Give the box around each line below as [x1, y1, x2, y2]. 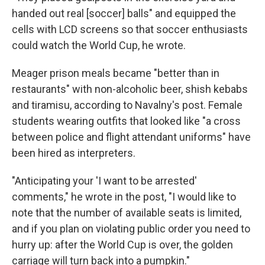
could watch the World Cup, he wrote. [12, 39, 186, 52]
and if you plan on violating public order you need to [12, 222, 250, 235]
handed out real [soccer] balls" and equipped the [12, 7, 236, 20]
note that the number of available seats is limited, [12, 206, 241, 219]
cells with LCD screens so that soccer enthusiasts [12, 23, 248, 36]
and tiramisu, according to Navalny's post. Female [12, 99, 243, 112]
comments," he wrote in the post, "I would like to [12, 190, 236, 203]
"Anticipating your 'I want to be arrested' [12, 174, 197, 188]
